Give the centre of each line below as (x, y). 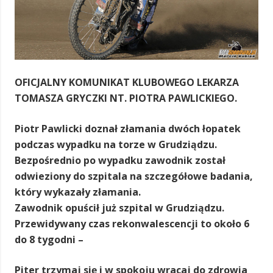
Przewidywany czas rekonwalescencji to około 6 (132, 223)
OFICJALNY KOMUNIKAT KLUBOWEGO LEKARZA (127, 82)
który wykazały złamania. (78, 192)
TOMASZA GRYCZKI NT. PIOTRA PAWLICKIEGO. (126, 98)
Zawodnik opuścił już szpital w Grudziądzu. (119, 207)
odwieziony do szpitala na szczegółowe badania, (134, 176)
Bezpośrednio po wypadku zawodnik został (120, 160)
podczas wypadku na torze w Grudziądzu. (116, 144)
